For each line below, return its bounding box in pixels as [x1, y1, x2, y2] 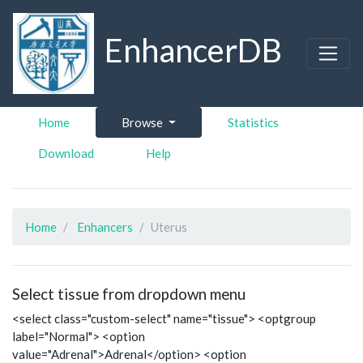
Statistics [227, 115, 279, 130]
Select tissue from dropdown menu [12, 284, 246, 303]
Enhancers [77, 220, 133, 234]
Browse [122, 115, 163, 130]
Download [38, 146, 94, 160]
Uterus [151, 220, 187, 234]
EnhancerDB [105, 31, 283, 70]
